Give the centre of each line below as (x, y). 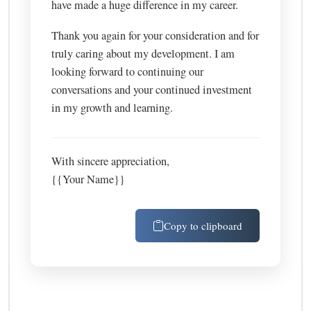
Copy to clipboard (203, 226)
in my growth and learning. (112, 108)
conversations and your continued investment (152, 90)
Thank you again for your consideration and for (155, 36)
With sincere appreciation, (111, 161)
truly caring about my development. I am (143, 54)
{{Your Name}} (89, 179)
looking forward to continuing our (128, 72)
